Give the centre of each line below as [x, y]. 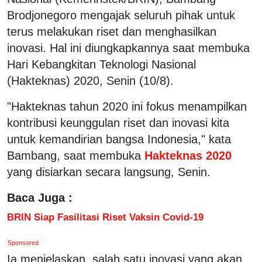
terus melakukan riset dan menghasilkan [112, 31]
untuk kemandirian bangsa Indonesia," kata [119, 139]
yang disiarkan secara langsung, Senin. [109, 172]
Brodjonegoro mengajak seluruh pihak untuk [121, 15]
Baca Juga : [40, 197]
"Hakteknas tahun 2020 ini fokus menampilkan [127, 106]
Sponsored [23, 242]
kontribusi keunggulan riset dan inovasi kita [118, 123]
